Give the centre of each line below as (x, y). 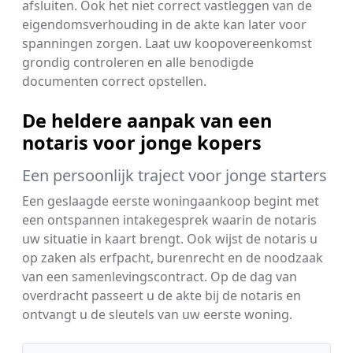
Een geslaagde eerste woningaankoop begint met (171, 201)
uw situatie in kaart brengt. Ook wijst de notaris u (170, 238)
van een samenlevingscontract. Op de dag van (160, 276)
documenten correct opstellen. (114, 81)
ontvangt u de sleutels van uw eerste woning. (157, 314)
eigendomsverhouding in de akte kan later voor (164, 24)
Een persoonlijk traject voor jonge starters (175, 175)
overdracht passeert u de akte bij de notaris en (162, 295)
